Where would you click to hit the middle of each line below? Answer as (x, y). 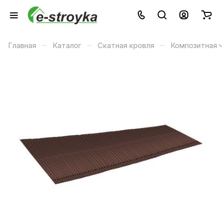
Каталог (67, 46)
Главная (22, 46)
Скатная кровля (126, 46)
